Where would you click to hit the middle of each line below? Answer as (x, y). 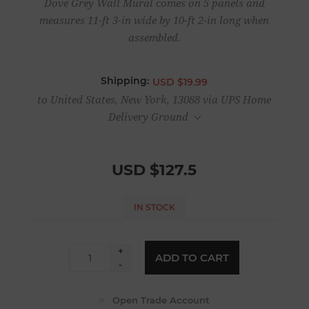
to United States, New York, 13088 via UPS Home (154, 100)
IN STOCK (154, 207)
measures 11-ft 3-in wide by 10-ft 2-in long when (154, 21)
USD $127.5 (154, 170)
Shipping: (125, 81)
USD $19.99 (180, 82)
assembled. (154, 38)
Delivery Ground (149, 117)
